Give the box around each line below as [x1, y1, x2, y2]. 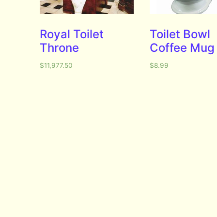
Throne [40, 40, 79, 55]
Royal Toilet [40, 27, 104, 41]
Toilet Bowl [149, 27, 210, 41]
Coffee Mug [149, 40, 215, 55]
